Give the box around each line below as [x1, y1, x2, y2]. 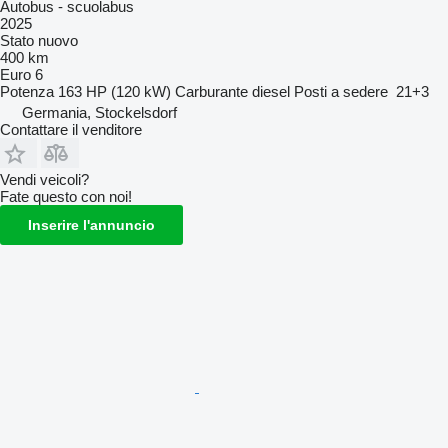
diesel [252, 82, 290, 100]
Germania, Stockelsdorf [22, 103, 177, 121]
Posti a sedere [294, 82, 388, 100]
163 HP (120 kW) [58, 82, 171, 100]
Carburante [175, 82, 248, 100]
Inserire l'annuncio [28, 216, 155, 233]
